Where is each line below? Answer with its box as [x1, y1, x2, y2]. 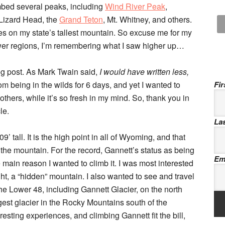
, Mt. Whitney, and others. [103, 14, 192, 25]
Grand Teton [59, 14, 103, 25]
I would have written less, [99, 66, 189, 77]
